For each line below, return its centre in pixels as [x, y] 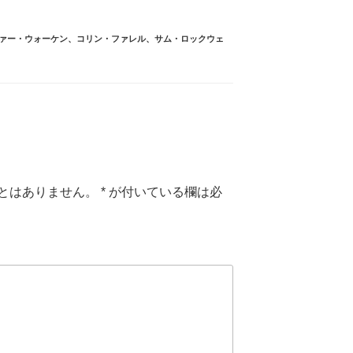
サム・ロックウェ [189, 38]
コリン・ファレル [111, 38]
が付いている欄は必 [164, 192]
